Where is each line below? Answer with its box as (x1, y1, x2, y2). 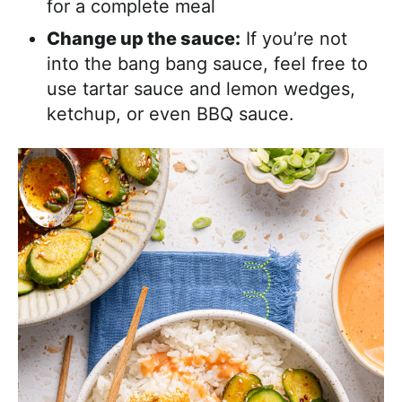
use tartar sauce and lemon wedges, (47, 78, 355, 100)
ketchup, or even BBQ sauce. (47, 103, 294, 125)
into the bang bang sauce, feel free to (47, 53, 368, 74)
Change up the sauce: (47, 28, 240, 49)
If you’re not (240, 28, 347, 49)
